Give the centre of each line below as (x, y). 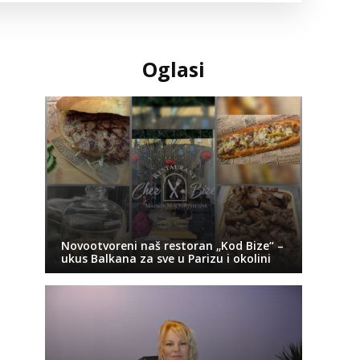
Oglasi (173, 69)
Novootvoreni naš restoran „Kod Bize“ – (172, 245)
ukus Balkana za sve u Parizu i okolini (166, 258)
